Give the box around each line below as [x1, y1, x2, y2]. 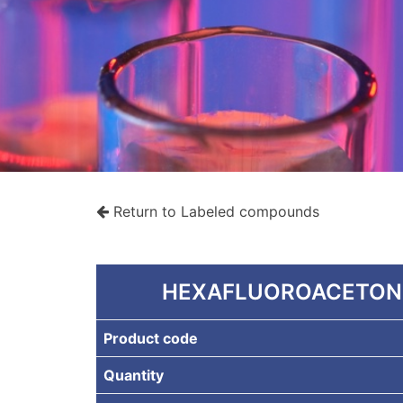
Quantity [103, 366, 164, 384]
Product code [103, 329, 198, 347]
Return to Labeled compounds [112, 202, 319, 220]
